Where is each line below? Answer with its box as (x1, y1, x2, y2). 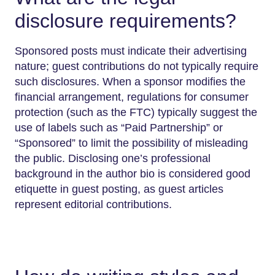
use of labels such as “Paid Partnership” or (15, 121, 223, 134)
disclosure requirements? (15, 10, 236, 33)
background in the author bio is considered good (15, 167, 250, 180)
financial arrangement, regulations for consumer (15, 90, 249, 103)
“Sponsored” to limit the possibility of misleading (15, 136, 248, 149)
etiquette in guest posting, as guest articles (15, 182, 223, 195)
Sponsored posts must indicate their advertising (15, 44, 247, 57)
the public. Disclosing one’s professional (15, 152, 211, 165)
